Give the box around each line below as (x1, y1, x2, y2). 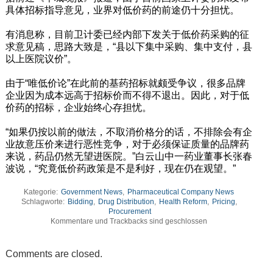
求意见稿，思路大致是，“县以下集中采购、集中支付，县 (5, 41, 252, 52)
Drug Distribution (97, 197, 154, 206)
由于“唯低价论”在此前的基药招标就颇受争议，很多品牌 (5, 77, 246, 88)
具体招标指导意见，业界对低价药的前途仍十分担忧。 (5, 4, 239, 15)
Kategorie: (24, 187, 60, 196)
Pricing (211, 197, 235, 206)
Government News (61, 187, 123, 196)
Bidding (67, 197, 93, 206)
